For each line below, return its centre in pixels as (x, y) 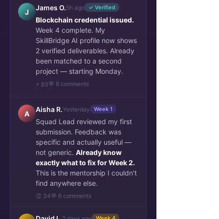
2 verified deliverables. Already (85, 51)
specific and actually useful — (84, 142)
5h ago (75, 7)
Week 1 (103, 109)
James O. (51, 7)
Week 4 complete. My (70, 30)
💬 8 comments (69, 84)
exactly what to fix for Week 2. (85, 163)
